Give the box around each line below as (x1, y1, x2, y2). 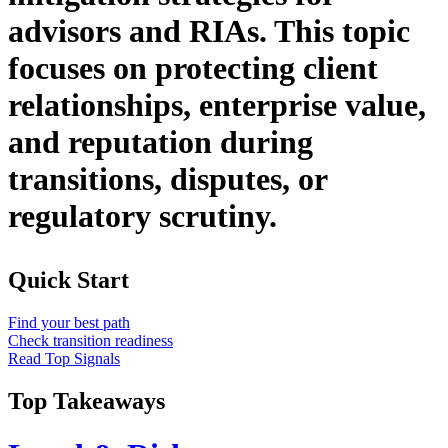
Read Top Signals (8, 350, 120, 368)
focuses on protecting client (8, 50, 378, 87)
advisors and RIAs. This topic (8, 13, 410, 50)
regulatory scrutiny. (8, 198, 277, 235)
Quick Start (8, 267, 129, 294)
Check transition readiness (8, 332, 173, 350)
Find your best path (8, 314, 130, 332)
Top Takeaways (8, 388, 165, 415)
